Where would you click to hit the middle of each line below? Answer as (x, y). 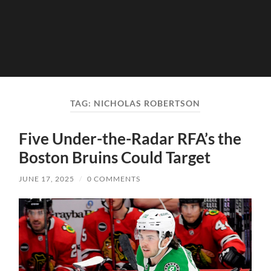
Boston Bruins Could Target (115, 158)
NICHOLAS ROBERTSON (147, 103)
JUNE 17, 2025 (47, 179)
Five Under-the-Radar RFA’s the (130, 139)
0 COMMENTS (114, 179)
